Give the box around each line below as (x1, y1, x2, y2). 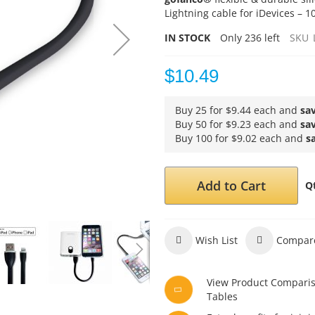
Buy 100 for (175, 131, 232, 145)
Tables (207, 290, 238, 303)
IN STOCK (165, 31, 211, 44)
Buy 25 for (175, 103, 226, 117)
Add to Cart (197, 177, 266, 194)
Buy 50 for (175, 117, 226, 131)
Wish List (195, 233, 238, 247)
